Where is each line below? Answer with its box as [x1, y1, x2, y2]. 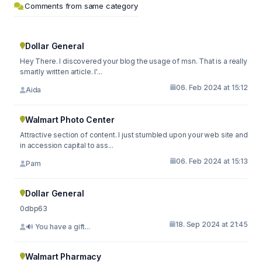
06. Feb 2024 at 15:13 [176, 156, 248, 166]
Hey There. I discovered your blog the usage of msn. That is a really [20, 56, 247, 65]
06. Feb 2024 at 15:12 [176, 82, 248, 92]
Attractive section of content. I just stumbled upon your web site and [20, 130, 248, 139]
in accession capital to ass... [20, 140, 113, 150]
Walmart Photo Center [25, 114, 115, 125]
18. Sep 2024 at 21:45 [175, 219, 248, 229]
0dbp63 [20, 204, 48, 213]
